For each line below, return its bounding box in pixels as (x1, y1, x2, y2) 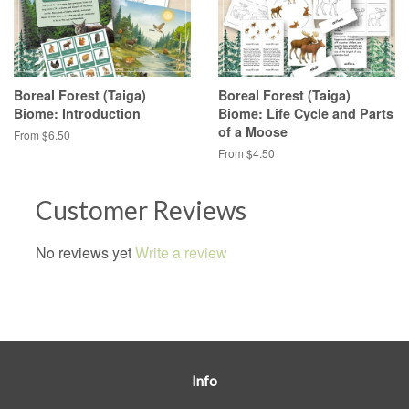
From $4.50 (218, 144, 275, 161)
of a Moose (218, 121, 288, 141)
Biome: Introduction (14, 103, 141, 122)
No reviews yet (36, 241, 131, 263)
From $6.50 (14, 126, 70, 142)
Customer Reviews (36, 194, 246, 225)
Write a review (135, 241, 227, 263)
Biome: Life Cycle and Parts (218, 103, 393, 122)
